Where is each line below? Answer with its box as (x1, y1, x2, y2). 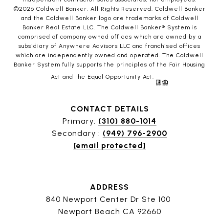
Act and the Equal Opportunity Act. (51, 73, 156, 81)
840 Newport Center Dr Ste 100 (46, 195, 173, 204)
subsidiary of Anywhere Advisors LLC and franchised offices (19, 43, 200, 50)
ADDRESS (90, 182, 129, 192)
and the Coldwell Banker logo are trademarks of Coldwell (21, 15, 198, 22)
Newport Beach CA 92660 (58, 207, 161, 217)
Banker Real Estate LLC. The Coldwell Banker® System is (22, 24, 197, 31)
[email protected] (73, 141, 146, 151)
